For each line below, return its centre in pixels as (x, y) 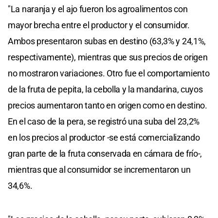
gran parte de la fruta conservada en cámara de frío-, (105, 153)
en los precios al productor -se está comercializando (104, 137)
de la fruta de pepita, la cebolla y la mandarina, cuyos (105, 89)
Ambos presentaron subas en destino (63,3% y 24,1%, (107, 41)
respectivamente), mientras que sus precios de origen (108, 57)
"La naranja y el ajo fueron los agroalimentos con (98, 9)
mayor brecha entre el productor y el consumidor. (99, 25)
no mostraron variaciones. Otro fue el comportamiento (109, 73)
